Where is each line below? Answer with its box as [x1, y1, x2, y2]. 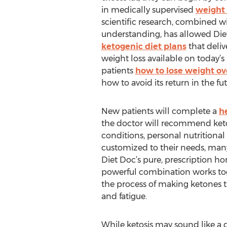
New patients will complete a [101, 106, 219, 116]
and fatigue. [101, 192, 147, 201]
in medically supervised [101, 5, 196, 15]
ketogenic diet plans [101, 42, 186, 51]
